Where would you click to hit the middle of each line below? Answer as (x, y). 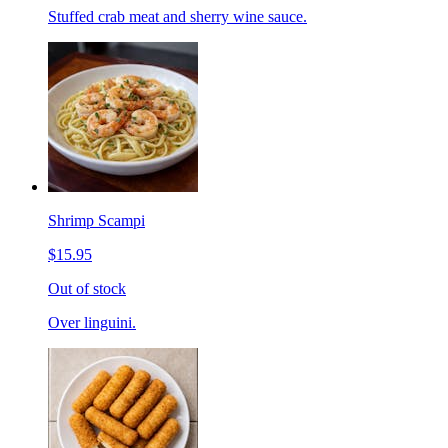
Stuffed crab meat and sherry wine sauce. (177, 17)
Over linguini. (92, 323)
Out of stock (87, 289)
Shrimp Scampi (96, 221)
